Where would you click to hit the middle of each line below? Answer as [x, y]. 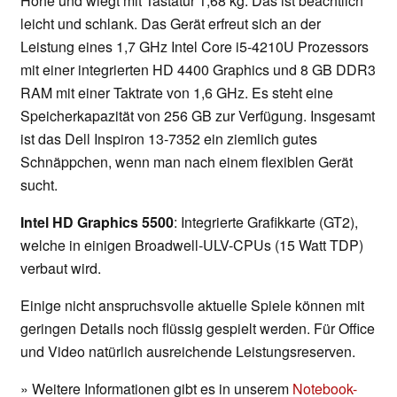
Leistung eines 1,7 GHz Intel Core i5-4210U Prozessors [195, 47]
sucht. [39, 185]
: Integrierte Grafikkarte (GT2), [266, 222]
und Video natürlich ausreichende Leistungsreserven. [188, 352]
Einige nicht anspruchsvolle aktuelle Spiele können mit [192, 306]
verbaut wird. [61, 269]
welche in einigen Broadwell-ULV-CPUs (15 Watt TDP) [192, 245]
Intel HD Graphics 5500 [97, 222]
